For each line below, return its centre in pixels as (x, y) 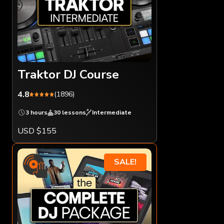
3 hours (36, 112)
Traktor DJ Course (68, 74)
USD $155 (37, 131)
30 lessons (70, 112)
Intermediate (112, 112)
